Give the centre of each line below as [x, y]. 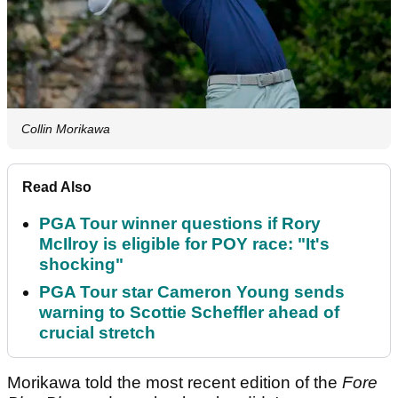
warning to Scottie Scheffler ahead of [189, 313]
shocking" [81, 265]
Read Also [57, 187]
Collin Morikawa [66, 129]
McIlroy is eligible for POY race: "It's [184, 244]
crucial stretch [97, 333]
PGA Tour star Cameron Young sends [192, 292]
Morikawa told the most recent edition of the [175, 383]
